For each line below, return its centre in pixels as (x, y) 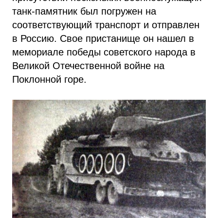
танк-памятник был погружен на (84, 11)
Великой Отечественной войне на (88, 65)
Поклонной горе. (49, 79)
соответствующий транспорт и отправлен (106, 25)
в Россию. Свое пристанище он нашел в (103, 38)
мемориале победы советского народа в (104, 52)
